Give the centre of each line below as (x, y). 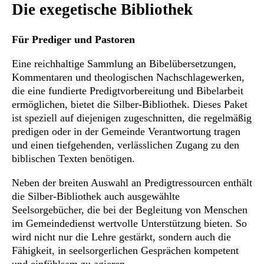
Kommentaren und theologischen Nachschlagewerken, (128, 77)
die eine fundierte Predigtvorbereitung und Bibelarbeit (128, 91)
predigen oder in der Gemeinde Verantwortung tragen (126, 132)
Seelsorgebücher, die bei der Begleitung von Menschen (130, 210)
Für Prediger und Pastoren (73, 40)
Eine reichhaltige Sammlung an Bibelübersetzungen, (124, 64)
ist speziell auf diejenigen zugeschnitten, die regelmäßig (132, 118)
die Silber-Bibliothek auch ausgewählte (96, 197)
